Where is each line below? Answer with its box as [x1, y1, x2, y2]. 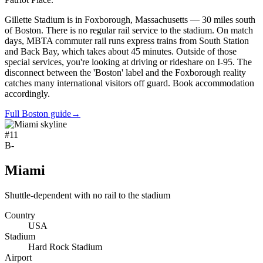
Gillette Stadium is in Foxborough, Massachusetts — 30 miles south [5, 14, 255, 25]
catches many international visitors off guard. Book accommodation [5, 77, 254, 88]
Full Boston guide [5, 108, 71, 119]
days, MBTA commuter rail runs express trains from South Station [5, 35, 249, 46]
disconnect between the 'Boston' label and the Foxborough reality [5, 67, 246, 77]
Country [5, 210, 35, 220]
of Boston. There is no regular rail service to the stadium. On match [5, 25, 253, 35]
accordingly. [5, 88, 50, 99]
